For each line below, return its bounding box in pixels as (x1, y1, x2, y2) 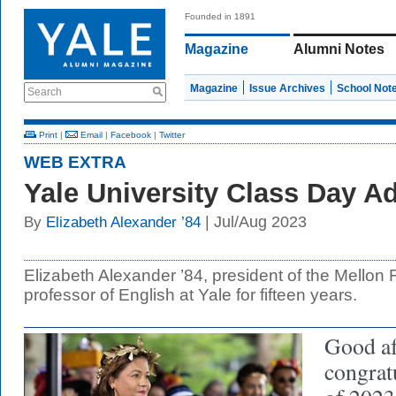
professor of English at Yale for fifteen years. (24, 286, 357, 304)
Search (27, 86, 62, 98)
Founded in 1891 (185, 11, 255, 21)
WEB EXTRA (24, 153, 126, 171)
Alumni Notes (293, 42, 385, 57)
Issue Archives (249, 82, 325, 95)
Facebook (110, 130, 151, 140)
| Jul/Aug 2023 (201, 213, 307, 231)
